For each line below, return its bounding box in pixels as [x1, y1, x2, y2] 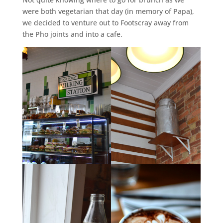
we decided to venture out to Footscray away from [22, 18, 189, 28]
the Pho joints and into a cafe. [22, 29, 122, 39]
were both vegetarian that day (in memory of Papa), [22, 6, 194, 16]
